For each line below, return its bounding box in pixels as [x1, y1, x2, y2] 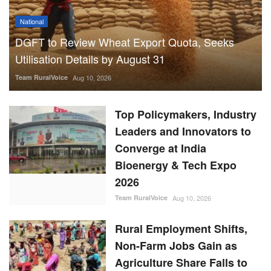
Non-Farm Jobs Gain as [115, 238, 237, 254]
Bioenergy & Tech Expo [115, 157, 237, 174]
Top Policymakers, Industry [115, 106, 256, 123]
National [19, 16, 44, 26]
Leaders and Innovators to [115, 123, 251, 140]
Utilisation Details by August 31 [15, 51, 165, 67]
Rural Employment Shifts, [115, 221, 247, 237]
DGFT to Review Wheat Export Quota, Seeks [15, 34, 234, 50]
